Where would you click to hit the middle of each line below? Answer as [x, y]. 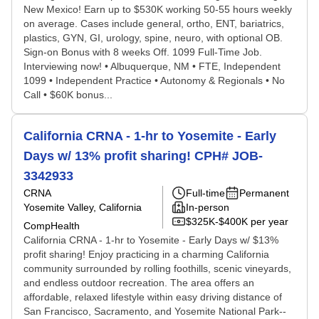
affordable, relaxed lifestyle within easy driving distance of [153, 297]
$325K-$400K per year [237, 221]
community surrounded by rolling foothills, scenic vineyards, [157, 268]
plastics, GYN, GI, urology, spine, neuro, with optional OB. [153, 38]
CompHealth [52, 226]
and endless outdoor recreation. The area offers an [139, 283]
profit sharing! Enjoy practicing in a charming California [146, 254]
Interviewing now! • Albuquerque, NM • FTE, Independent [152, 66]
